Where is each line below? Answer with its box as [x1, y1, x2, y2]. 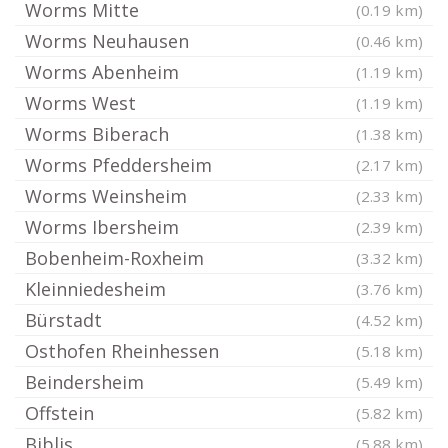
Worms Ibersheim [25, 215, 179, 239]
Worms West [25, 91, 136, 115]
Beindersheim [25, 370, 144, 394]
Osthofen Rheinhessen [25, 339, 219, 363]
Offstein [25, 401, 94, 425]
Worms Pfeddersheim [25, 153, 212, 177]
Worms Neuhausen [25, 29, 189, 53]
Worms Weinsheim [25, 184, 187, 208]
